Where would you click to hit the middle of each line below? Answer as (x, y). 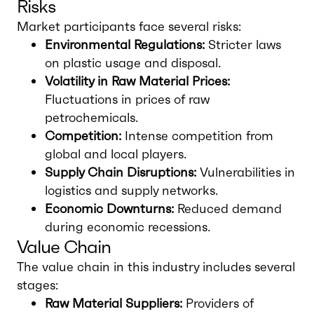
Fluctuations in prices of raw (127, 99)
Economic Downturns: (109, 209)
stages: (37, 285)
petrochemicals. (91, 117)
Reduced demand (228, 209)
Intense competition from (197, 136)
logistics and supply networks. (131, 190)
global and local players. (116, 154)
